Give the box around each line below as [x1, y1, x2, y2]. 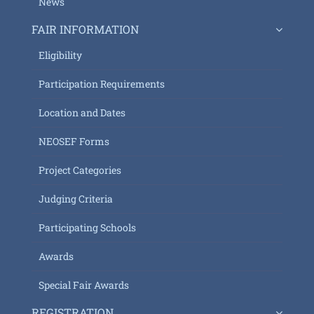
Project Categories [38, 163, 121, 177]
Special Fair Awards [38, 278, 129, 292]
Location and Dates [38, 105, 125, 119]
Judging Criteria [38, 191, 113, 205]
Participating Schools [38, 220, 136, 234]
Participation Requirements [38, 76, 165, 90]
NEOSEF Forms [38, 134, 109, 148]
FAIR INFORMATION [31, 21, 139, 36]
